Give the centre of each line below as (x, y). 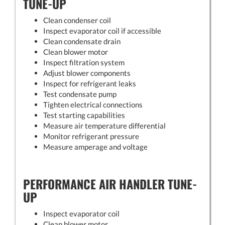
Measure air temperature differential (104, 125)
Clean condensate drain (82, 41)
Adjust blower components (87, 73)
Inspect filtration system (84, 62)
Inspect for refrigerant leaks (90, 83)
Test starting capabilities (84, 115)
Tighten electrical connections (93, 104)
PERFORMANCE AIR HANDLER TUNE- (110, 184)
